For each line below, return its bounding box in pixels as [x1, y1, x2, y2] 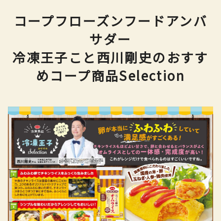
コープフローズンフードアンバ [13, 11, 208, 30]
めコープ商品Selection [36, 66, 185, 85]
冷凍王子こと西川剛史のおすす [12, 48, 209, 67]
